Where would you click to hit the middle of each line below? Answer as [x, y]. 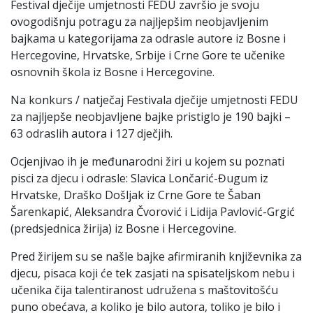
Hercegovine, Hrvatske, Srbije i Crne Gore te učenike [148, 55]
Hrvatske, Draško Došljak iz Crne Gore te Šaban [136, 195]
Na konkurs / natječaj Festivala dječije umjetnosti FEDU [154, 100]
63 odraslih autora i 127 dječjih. [92, 133]
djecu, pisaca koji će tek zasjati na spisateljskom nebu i [153, 273]
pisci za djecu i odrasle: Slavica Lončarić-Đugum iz [139, 178]
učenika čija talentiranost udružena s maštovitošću [144, 290]
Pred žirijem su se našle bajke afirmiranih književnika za [156, 256]
